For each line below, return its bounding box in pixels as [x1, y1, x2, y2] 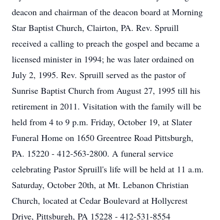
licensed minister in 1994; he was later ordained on [12, 53, 194, 65]
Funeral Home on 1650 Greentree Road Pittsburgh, [12, 132, 193, 143]
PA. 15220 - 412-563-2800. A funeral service [12, 147, 173, 159]
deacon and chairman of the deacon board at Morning [12, 6, 203, 18]
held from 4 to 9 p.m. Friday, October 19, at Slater [12, 116, 192, 128]
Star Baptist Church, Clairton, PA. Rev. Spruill [12, 22, 179, 33]
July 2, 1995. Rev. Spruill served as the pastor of [12, 69, 186, 81]
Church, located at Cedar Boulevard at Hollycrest [12, 194, 188, 206]
